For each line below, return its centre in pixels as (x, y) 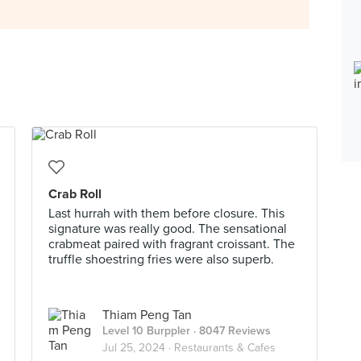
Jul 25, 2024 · (138, 348)
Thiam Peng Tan (147, 315)
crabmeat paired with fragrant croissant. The (172, 244)
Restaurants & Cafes (225, 348)
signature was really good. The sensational (168, 229)
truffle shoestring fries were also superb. (161, 259)
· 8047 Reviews (230, 331)
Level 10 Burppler (146, 331)
